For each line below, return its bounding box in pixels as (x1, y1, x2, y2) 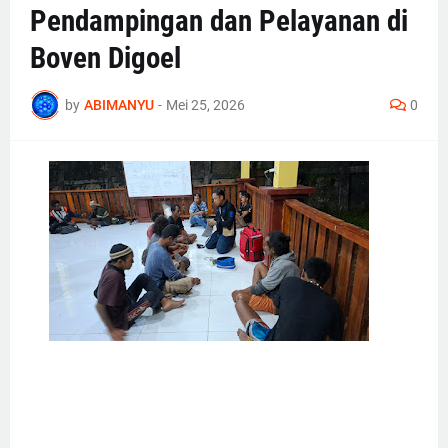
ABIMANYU (84, 96, 154, 113)
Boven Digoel (30, 41, 181, 76)
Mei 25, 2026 (166, 96, 245, 113)
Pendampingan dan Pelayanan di (30, 4, 408, 39)
